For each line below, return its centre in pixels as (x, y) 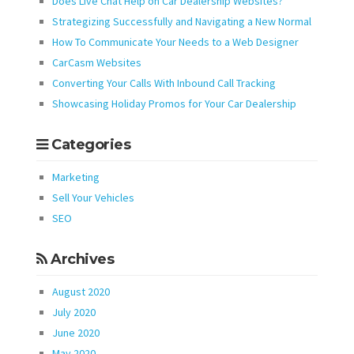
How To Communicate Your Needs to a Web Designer (175, 41)
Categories (89, 145)
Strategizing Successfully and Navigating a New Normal (182, 21)
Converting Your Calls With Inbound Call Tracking (164, 83)
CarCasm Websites (97, 62)
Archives (80, 260)
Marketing (76, 177)
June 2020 (76, 332)
